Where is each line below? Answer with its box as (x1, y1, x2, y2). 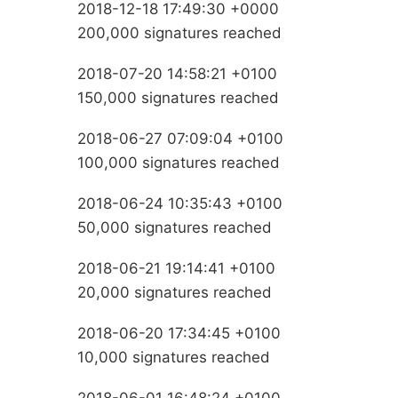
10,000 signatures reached (77, 348, 270, 367)
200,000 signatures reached (77, 24, 282, 43)
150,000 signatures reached (77, 89, 279, 107)
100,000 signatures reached (77, 154, 280, 172)
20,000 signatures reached (77, 283, 272, 302)
